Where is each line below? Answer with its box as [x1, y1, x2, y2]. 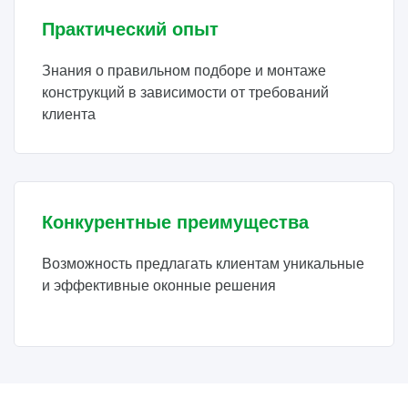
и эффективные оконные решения [42, 278, 276, 293]
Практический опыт [42, 19, 219, 39]
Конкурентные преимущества [42, 212, 309, 232]
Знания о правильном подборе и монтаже [42, 63, 326, 78]
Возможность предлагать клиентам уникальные [42, 256, 364, 271]
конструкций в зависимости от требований [42, 85, 329, 100]
